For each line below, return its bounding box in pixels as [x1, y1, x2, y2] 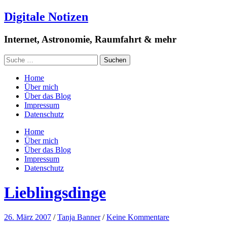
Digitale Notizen [4, 10, 88, 23]
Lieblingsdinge [4, 183, 106, 202]
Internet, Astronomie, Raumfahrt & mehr [4, 33, 176, 45]
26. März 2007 [4, 213, 51, 222]
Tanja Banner [57, 213, 100, 222]
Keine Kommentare [106, 213, 169, 222]
